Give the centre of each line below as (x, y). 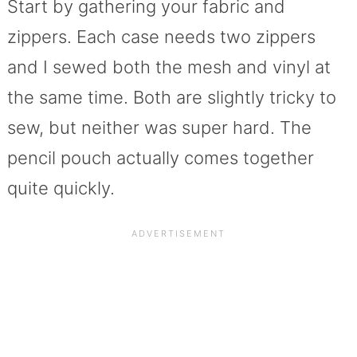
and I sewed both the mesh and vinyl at (169, 67)
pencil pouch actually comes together (160, 158)
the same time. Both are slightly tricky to (171, 98)
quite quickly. (61, 188)
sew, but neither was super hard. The (159, 128)
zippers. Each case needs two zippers (161, 37)
